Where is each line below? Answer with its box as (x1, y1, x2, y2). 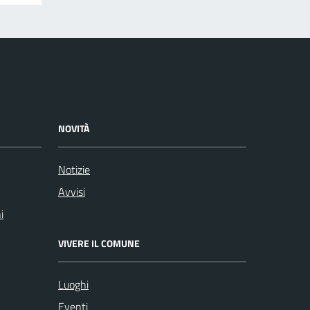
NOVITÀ (58, 120, 89, 136)
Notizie (58, 161, 90, 178)
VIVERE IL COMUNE (58, 235, 140, 250)
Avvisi (58, 183, 85, 200)
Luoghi (58, 275, 89, 293)
